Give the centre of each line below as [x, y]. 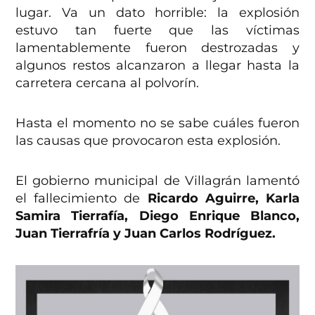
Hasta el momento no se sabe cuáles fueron [157, 123]
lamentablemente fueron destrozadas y [157, 47]
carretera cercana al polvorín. [109, 83]
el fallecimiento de [82, 198]
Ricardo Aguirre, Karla [223, 198]
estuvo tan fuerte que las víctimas [157, 30]
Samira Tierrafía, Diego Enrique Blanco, [157, 216]
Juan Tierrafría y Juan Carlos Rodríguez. [146, 233]
